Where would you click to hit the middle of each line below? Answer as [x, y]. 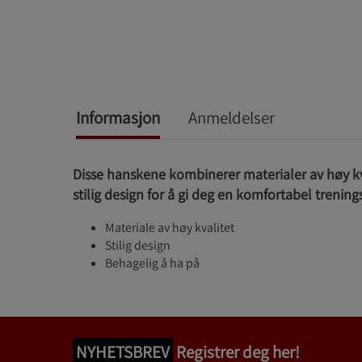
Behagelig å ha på [152, 263]
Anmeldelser [233, 118]
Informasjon [118, 118]
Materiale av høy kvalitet [170, 227]
